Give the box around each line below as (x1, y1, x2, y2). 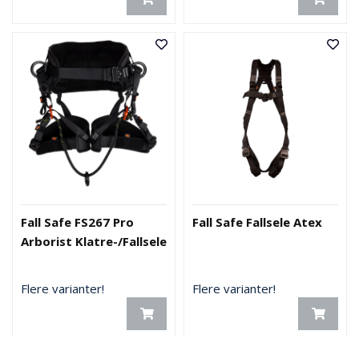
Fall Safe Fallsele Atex (192, 214, 322, 230)
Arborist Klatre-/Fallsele (21, 233, 167, 249)
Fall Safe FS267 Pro (21, 214, 134, 230)
